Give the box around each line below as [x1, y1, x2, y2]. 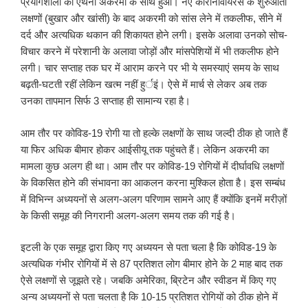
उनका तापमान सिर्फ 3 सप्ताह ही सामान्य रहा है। [21, 95, 190, 107]
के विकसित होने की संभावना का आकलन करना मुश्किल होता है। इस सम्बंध [21, 176, 285, 188]
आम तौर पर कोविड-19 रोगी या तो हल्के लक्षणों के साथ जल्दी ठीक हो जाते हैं [21, 126, 287, 139]
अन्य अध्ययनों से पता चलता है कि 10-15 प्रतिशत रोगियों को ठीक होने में [21, 291, 278, 303]
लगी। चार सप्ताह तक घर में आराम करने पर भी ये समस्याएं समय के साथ [21, 62, 279, 74]
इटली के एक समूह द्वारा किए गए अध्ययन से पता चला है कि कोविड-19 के [21, 241, 276, 254]
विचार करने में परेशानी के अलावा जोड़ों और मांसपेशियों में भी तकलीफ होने [21, 45, 279, 58]
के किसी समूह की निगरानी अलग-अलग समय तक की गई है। [21, 209, 236, 221]
